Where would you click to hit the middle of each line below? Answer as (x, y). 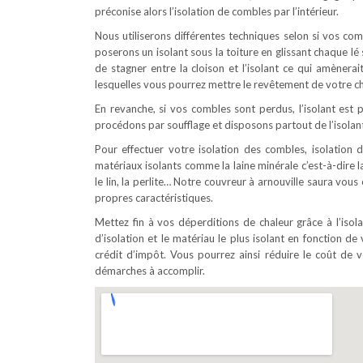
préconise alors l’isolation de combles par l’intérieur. (217, 11)
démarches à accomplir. (150, 271)
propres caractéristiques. (154, 198)
